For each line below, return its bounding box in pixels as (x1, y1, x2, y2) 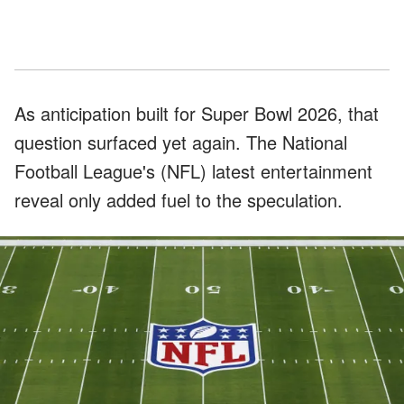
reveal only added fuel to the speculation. (14, 186, 343, 213)
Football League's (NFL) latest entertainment (14, 157, 372, 184)
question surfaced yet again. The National (14, 128, 347, 155)
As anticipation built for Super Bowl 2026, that (14, 99, 379, 126)
